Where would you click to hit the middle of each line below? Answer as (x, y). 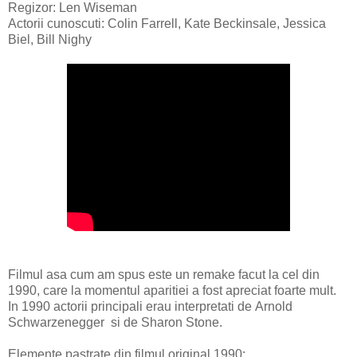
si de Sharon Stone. (165, 322)
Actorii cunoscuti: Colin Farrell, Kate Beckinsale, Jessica (167, 23)
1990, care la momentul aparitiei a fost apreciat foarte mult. (172, 290)
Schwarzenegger (56, 322)
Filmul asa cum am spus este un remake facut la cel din (164, 274)
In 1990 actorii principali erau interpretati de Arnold (150, 306)
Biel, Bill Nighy (50, 39)
